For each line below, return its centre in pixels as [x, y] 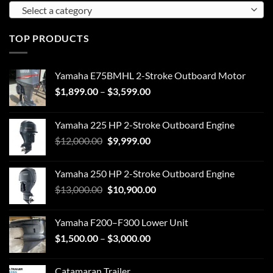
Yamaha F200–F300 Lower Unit [122, 222]
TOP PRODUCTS [49, 38]
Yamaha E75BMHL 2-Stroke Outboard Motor [150, 76]
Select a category [57, 10]
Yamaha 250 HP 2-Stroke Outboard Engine [145, 174]
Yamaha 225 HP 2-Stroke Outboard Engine [145, 125]
